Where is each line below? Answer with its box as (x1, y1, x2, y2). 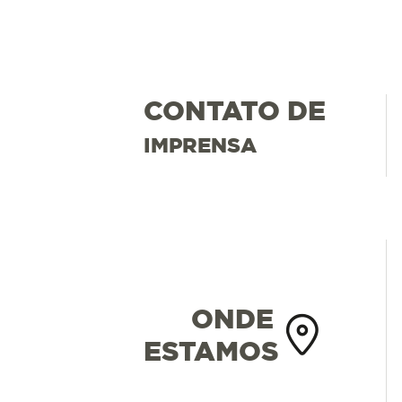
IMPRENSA (143, 133, 257, 156)
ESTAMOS (143, 335, 279, 366)
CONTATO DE (143, 94, 326, 126)
